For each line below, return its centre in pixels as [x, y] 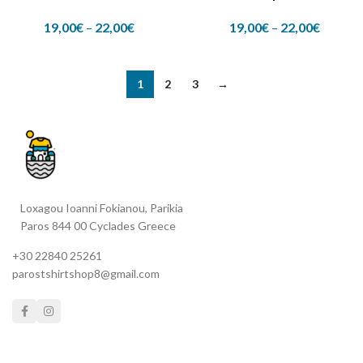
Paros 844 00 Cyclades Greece [98, 226]
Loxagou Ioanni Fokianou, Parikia [102, 208]
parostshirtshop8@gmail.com [86, 274]
